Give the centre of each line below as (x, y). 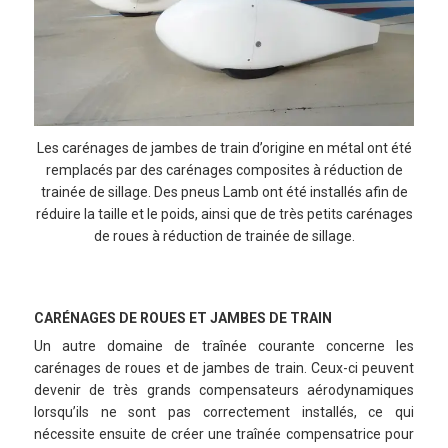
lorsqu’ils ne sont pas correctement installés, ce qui (224, 412)
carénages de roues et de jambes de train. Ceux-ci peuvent (224, 368)
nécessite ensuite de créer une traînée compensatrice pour (224, 434)
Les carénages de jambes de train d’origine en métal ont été (224, 148)
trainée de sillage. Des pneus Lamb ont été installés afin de (224, 192)
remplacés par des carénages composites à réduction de (224, 170)
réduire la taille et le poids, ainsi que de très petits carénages (224, 214)
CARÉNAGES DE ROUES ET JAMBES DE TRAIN (183, 318)
